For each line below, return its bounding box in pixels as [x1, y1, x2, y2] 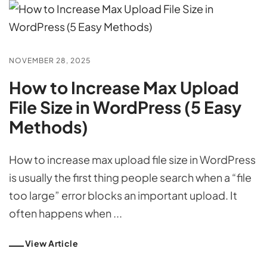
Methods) [9, 116, 88, 138]
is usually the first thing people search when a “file [9, 170, 252, 185]
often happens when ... [9, 206, 122, 221]
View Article [25, 238, 79, 249]
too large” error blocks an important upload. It [9, 188, 237, 203]
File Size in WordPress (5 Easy [9, 97, 241, 118]
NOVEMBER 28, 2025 [9, 56, 91, 66]
